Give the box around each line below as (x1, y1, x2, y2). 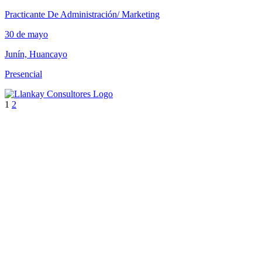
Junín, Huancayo (5, 49, 67, 59)
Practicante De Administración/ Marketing (5, 9, 160, 19)
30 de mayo (5, 29, 48, 39)
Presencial (5, 68, 42, 79)
